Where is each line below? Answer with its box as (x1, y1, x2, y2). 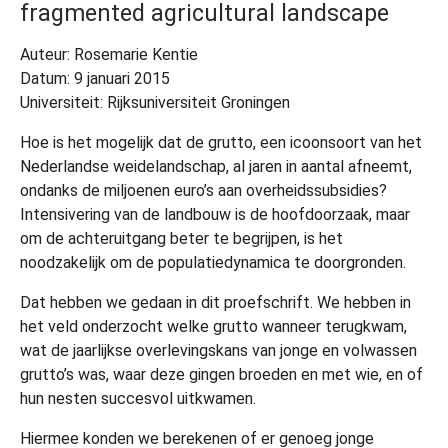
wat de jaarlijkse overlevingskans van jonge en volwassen (20, 340, 417, 360)
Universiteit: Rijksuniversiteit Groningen (20, 92, 290, 112)
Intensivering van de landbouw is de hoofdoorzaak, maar (20, 204, 410, 224)
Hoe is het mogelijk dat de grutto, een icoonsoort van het (20, 132, 422, 152)
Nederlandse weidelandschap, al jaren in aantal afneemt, (20, 156, 412, 176)
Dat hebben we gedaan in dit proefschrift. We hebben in (20, 292, 411, 312)
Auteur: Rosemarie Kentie (20, 44, 198, 64)
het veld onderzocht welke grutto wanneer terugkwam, (20, 316, 407, 336)
